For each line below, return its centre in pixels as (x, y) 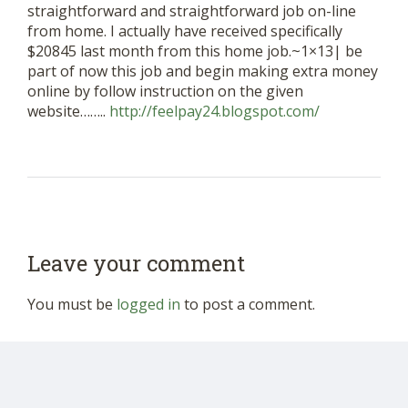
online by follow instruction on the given (165, 92)
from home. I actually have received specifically (185, 31)
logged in (148, 305)
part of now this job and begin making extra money (203, 71)
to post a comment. (248, 305)
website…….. (68, 112)
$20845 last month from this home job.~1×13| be (195, 51)
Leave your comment (136, 264)
